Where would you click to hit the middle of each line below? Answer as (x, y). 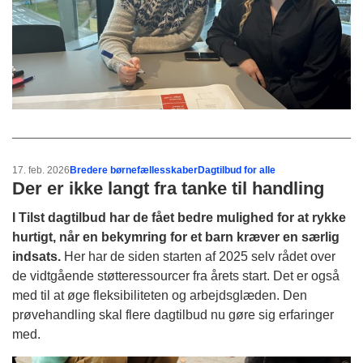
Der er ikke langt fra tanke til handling (168, 188)
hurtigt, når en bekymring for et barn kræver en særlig (176, 237)
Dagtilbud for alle (237, 170)
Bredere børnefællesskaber (134, 170)
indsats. (36, 256)
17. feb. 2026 (41, 170)
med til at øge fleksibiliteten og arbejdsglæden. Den (160, 295)
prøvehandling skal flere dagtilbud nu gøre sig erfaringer (173, 314)
